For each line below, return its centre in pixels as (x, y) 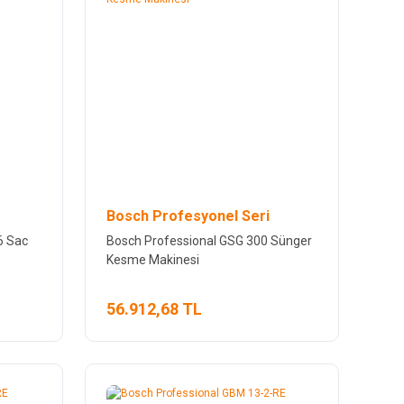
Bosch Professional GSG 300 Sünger (209, 240)
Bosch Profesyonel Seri (188, 216)
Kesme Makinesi (152, 259)
